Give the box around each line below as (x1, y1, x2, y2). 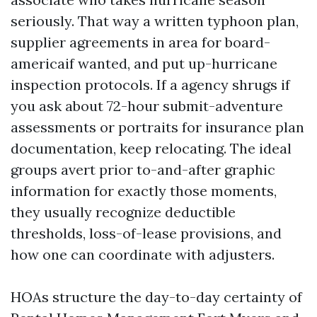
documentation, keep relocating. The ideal (11, 139, 292, 157)
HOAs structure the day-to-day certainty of (11, 288, 302, 306)
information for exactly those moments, (11, 182, 277, 200)
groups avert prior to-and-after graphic (11, 161, 275, 178)
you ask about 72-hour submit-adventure (11, 97, 283, 115)
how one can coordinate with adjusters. (11, 246, 275, 263)
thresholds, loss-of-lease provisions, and (11, 224, 282, 242)
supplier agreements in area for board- (11, 33, 270, 51)
